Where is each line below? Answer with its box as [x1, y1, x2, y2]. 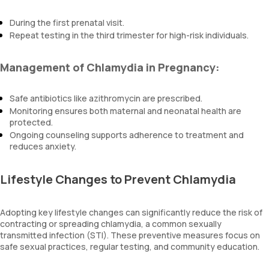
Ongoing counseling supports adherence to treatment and [10, 129, 244, 141]
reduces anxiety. [10, 141, 76, 152]
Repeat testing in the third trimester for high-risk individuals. [10, 29, 249, 41]
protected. [10, 116, 53, 128]
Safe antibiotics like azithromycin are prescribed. [10, 92, 202, 104]
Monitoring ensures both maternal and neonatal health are [10, 105, 241, 116]
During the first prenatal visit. [10, 17, 124, 28]
